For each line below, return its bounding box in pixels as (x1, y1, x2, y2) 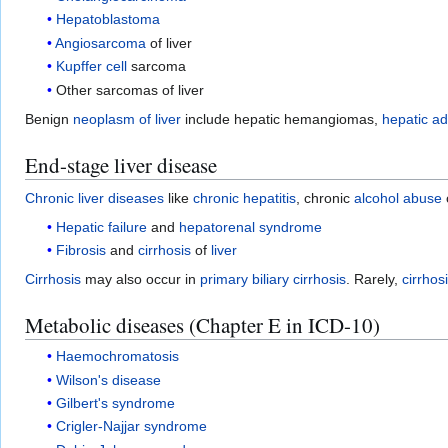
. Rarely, (346, 270, 402, 287)
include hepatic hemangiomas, (181, 110, 382, 127)
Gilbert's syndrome (56, 394, 176, 411)
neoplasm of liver (73, 110, 181, 127)
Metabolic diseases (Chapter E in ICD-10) (25, 310, 380, 339)
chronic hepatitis (193, 189, 296, 206)
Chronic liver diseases (25, 189, 164, 206)
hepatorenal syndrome (179, 218, 323, 235)
